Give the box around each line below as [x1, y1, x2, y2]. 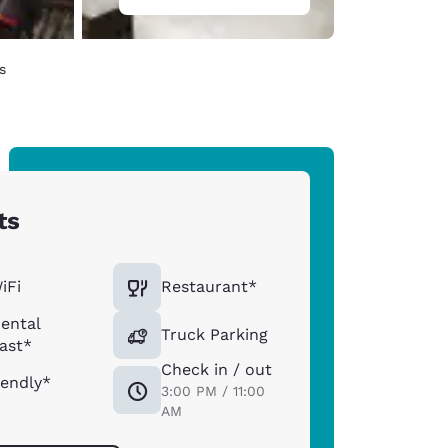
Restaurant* [161, 276, 258, 296]
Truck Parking [161, 324, 269, 344]
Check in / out [161, 359, 273, 379]
